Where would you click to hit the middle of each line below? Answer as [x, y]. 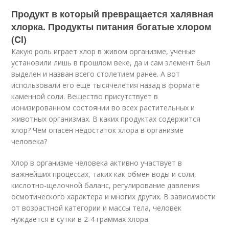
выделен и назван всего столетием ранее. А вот [96, 74]
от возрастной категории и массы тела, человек [97, 208]
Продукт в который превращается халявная [113, 14]
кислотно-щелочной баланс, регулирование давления [106, 185]
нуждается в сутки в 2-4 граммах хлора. [81, 219]
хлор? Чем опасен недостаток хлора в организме [98, 130]
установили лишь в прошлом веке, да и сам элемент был [111, 63]
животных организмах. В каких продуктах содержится [106, 119]
